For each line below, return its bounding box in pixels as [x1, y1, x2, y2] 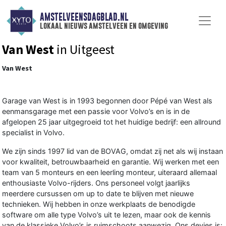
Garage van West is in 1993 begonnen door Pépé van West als [2, 96, 212, 105]
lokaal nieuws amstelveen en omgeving [39, 21, 168, 31]
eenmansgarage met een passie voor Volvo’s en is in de [2, 106, 190, 116]
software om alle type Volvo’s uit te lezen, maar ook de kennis [2, 210, 211, 219]
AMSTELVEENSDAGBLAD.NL [39, 12, 128, 23]
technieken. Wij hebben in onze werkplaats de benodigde [2, 199, 195, 208]
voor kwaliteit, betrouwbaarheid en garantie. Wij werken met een [2, 157, 219, 166]
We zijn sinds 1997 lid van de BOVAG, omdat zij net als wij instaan [2, 146, 223, 155]
